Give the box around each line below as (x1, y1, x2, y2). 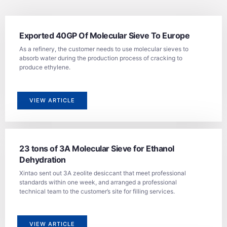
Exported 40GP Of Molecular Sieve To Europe (19, 30, 190, 41)
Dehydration (19, 154, 66, 165)
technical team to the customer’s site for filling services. (19, 187, 175, 195)
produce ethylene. (19, 63, 70, 71)
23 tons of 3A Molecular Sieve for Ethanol (19, 143, 174, 154)
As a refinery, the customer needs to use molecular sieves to (19, 45, 188, 53)
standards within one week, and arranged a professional (19, 178, 177, 186)
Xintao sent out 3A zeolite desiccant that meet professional (19, 169, 186, 177)
